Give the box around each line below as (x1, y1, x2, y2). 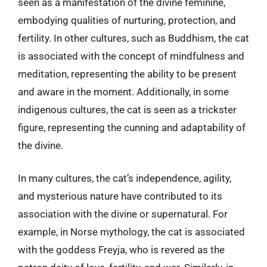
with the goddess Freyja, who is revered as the (18, 244, 225, 256)
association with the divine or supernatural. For (18, 208, 228, 220)
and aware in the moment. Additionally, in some (18, 85, 229, 98)
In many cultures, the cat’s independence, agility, (18, 172, 231, 184)
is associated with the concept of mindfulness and (18, 49, 244, 62)
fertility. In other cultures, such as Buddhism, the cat (18, 32, 249, 44)
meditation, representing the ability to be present (18, 67, 237, 80)
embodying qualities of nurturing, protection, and (18, 14, 236, 26)
